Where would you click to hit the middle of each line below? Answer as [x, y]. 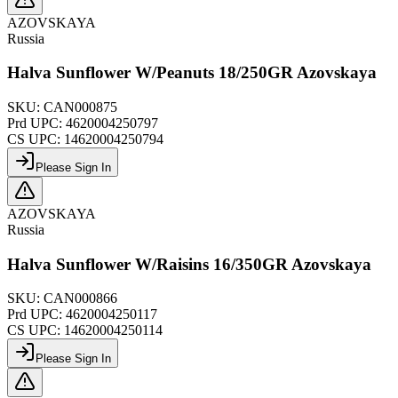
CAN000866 [80, 298]
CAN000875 [80, 107]
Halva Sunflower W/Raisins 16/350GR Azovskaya [189, 264]
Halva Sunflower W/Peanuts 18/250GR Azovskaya [192, 73]
